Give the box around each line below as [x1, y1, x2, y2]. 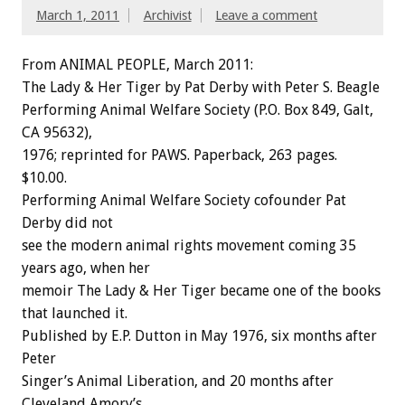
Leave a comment [215, 7, 318, 23]
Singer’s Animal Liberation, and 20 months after [22, 372, 334, 391]
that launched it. [22, 305, 127, 323]
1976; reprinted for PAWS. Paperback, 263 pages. [22, 146, 337, 165]
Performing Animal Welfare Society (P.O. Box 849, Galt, [22, 101, 373, 119]
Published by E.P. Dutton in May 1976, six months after [22, 327, 377, 345]
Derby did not [22, 214, 113, 232]
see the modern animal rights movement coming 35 [22, 237, 356, 255]
